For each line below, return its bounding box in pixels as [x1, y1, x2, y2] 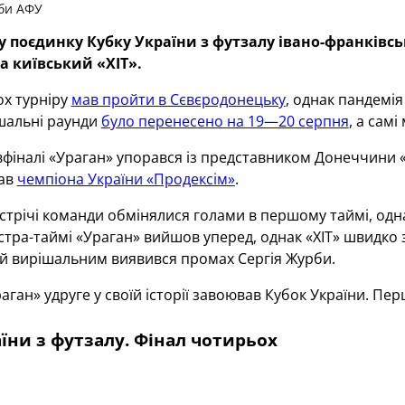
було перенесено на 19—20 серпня [100, 111, 349, 131]
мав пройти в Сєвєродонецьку [71, 89, 286, 109]
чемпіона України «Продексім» [16, 169, 235, 189]
